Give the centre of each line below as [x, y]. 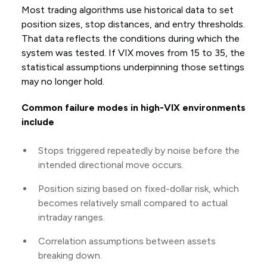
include [38, 122]
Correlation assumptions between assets [127, 241]
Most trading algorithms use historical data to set [127, 10]
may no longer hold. [63, 82]
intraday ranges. [71, 218]
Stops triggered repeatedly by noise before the [139, 151]
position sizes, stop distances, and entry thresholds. [133, 24]
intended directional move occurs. [111, 165]
